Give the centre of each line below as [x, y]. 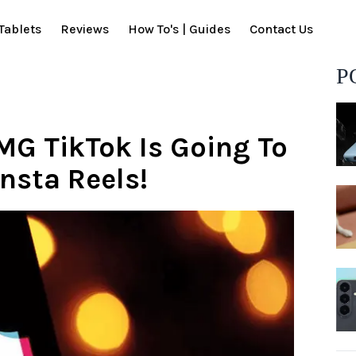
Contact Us [281, 29]
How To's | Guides [179, 29]
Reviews [85, 29]
